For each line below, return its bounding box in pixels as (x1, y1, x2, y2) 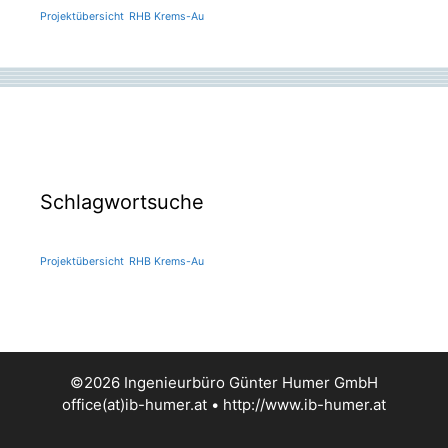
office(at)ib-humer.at (62, 394, 207, 414)
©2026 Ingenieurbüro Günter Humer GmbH (70, 372, 378, 392)
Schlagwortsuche (40, 189, 204, 214)
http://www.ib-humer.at (223, 394, 386, 414)
